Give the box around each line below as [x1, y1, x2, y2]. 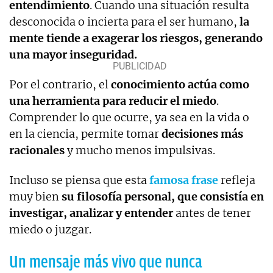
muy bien [9, 189, 62, 204]
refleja [218, 172, 255, 187]
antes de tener [173, 205, 251, 220]
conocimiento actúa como [111, 77, 249, 91]
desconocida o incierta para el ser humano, [9, 14, 239, 29]
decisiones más [161, 126, 243, 141]
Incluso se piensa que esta [9, 172, 149, 187]
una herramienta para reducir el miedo [9, 93, 216, 108]
